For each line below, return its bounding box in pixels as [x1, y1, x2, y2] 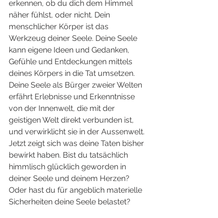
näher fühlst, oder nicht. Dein [9, 10, 112, 20]
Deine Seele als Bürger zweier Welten [9, 80, 144, 90]
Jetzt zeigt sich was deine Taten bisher [9, 139, 146, 148]
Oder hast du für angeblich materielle [9, 185, 144, 195]
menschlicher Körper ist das [9, 22, 110, 32]
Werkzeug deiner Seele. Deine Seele [9, 34, 139, 43]
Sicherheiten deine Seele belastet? [9, 197, 130, 207]
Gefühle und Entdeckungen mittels [9, 57, 134, 67]
